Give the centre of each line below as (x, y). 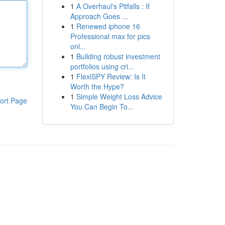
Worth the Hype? (97, 86)
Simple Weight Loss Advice (119, 96)
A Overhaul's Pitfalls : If (113, 6)
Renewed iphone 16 (108, 26)
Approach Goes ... (99, 16)
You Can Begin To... (102, 106)
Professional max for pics (110, 36)
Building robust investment (118, 56)
